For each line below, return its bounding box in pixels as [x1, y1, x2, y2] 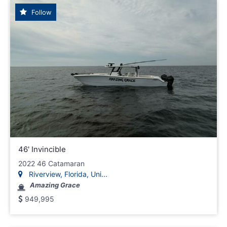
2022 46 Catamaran [18, 159, 85, 168]
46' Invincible [18, 144, 66, 155]
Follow [29, 8, 52, 17]
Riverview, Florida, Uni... [27, 170, 107, 179]
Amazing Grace [30, 181, 80, 190]
